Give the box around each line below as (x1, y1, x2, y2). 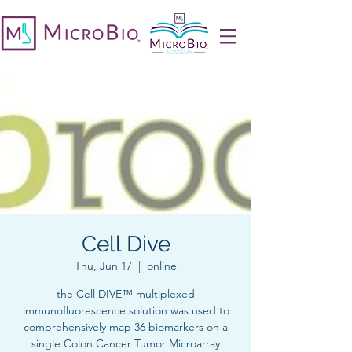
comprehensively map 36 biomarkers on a (24, 320, 228, 334)
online (147, 258, 177, 273)
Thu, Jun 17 (75, 258, 132, 273)
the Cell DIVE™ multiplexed (57, 287, 195, 301)
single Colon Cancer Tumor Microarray (31, 336, 220, 350)
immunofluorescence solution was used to (22, 303, 229, 317)
